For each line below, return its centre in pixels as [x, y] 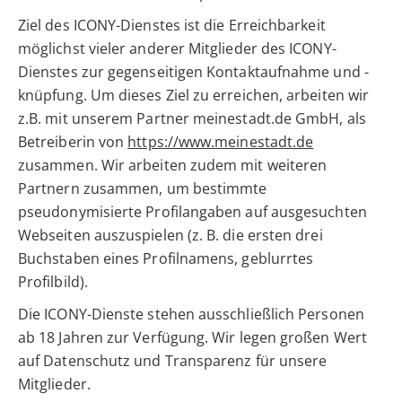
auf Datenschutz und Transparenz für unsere [173, 361]
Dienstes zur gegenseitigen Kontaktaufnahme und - [193, 72]
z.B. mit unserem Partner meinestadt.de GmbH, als [192, 119]
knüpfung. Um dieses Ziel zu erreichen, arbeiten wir [194, 96]
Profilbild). [53, 282]
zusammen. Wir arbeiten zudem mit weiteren [173, 166]
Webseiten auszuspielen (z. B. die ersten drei [170, 236]
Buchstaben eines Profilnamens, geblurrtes [166, 259]
